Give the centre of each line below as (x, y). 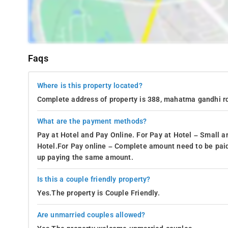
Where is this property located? (90, 85)
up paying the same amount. (85, 157)
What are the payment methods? (92, 121)
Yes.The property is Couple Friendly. (98, 193)
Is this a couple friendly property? (94, 179)
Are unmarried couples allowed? (91, 215)
